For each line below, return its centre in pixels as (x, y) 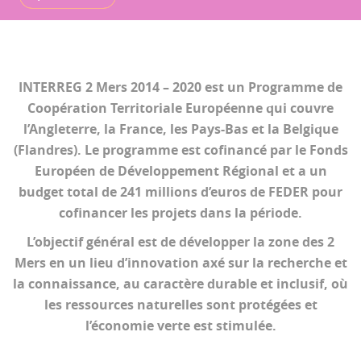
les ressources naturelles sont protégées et (180, 305)
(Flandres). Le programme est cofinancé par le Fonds (180, 150)
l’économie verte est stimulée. (180, 326)
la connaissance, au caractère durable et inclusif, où (180, 284)
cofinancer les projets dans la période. (180, 213)
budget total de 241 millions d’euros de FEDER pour (180, 192)
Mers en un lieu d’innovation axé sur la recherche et (180, 263)
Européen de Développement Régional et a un (180, 171)
